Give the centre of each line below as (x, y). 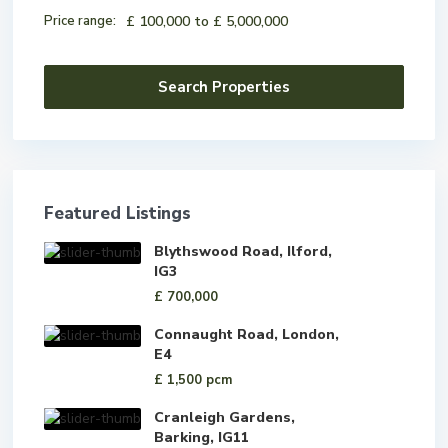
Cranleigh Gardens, (224, 418)
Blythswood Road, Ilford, (243, 252)
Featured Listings (117, 214)
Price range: (80, 21)
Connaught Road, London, (246, 335)
